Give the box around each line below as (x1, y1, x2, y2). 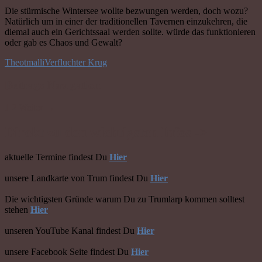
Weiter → (19, 102, 54, 113)
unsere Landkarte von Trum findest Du (5, 173, 150, 184)
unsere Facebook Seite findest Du (5, 247, 131, 257)
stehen (5, 205, 30, 215)
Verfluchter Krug (44, 57, 107, 67)
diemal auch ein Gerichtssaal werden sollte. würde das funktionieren (5, 26, 256, 37)
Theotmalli (5, 57, 44, 67)
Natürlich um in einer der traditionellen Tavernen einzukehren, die (5, 16, 247, 26)
